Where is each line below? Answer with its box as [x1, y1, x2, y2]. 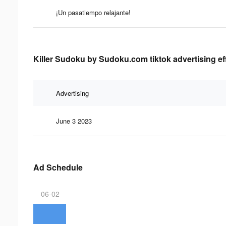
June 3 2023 [56, 116, 92, 126]
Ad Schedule [33, 161, 83, 173]
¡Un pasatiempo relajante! [56, 7, 131, 17]
